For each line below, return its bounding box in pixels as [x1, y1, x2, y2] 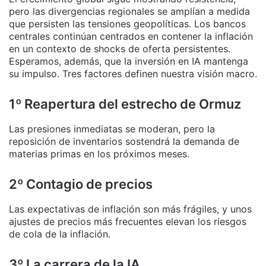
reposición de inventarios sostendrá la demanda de [9, 135, 239, 148]
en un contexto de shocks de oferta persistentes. [9, 43, 230, 55]
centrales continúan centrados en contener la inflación [9, 30, 253, 43]
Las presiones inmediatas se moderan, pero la [9, 123, 215, 135]
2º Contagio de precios [9, 176, 153, 192]
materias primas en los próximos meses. [9, 148, 189, 160]
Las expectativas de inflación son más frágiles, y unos [9, 203, 252, 216]
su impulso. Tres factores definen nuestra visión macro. [9, 68, 257, 80]
